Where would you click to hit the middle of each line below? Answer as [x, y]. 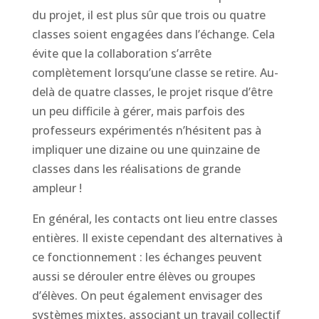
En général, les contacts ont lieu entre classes [155, 219]
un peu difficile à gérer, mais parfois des [138, 111]
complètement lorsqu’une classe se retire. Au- [155, 73]
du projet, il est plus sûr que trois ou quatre [148, 15]
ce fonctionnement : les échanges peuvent [147, 257]
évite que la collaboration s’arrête [121, 53]
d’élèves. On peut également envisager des [147, 296]
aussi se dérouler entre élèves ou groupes [143, 276]
